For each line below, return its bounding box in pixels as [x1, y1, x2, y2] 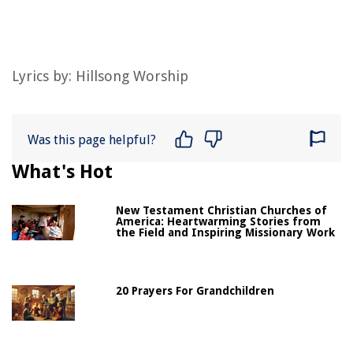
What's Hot [12, 160, 113, 183]
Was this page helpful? [28, 132, 156, 147]
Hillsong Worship [76, 67, 188, 84]
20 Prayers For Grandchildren [116, 284, 275, 297]
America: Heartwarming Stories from [116, 214, 321, 228]
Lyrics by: [12, 67, 76, 84]
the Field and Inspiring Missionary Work [116, 225, 336, 239]
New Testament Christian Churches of [116, 203, 328, 217]
